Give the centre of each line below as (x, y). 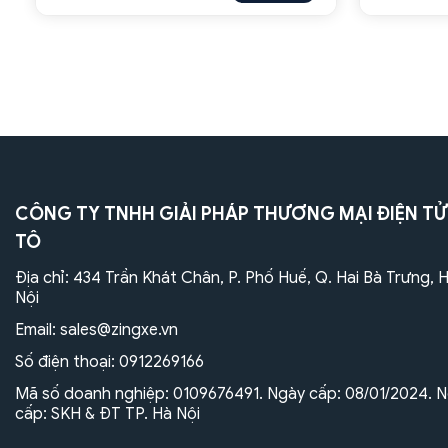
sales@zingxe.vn (119, 329)
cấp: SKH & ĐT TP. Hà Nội (107, 413)
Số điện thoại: (67, 361)
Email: (37, 329)
